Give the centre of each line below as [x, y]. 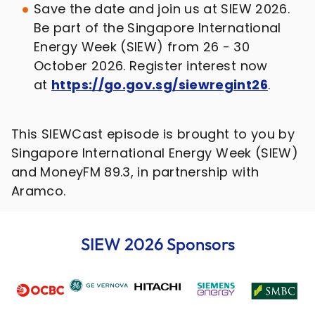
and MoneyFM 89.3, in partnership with [135, 172]
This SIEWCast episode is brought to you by [153, 134]
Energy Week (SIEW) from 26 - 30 [142, 47]
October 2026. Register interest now [151, 66]
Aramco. [39, 191]
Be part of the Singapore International [157, 28]
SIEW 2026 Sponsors [157, 244]
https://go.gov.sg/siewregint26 [160, 85]
